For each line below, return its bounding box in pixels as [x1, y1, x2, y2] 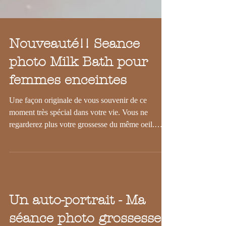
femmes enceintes [9, 95, 127, 110]
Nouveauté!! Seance [9, 59, 140, 74]
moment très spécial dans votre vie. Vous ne [9, 130, 148, 139]
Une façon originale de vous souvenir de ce [9, 118, 147, 127]
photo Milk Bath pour [9, 77, 148, 92]
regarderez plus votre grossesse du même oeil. [9, 142, 154, 151]
